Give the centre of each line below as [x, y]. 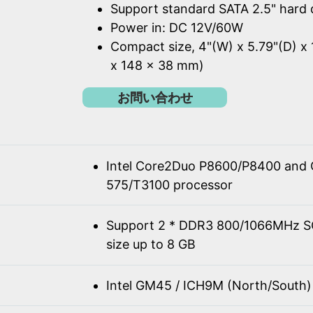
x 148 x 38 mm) [157, 66]
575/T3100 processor [169, 184]
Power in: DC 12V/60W [177, 28]
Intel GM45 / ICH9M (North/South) [209, 285]
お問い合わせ [155, 97]
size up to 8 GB [151, 245]
